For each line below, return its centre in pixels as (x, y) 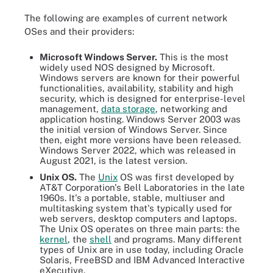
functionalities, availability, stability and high (136, 88)
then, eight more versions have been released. (140, 140)
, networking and (191, 109)
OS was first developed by (176, 177)
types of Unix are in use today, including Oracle (142, 250)
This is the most (193, 57)
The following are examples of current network (126, 18)
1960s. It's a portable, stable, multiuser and (132, 198)
